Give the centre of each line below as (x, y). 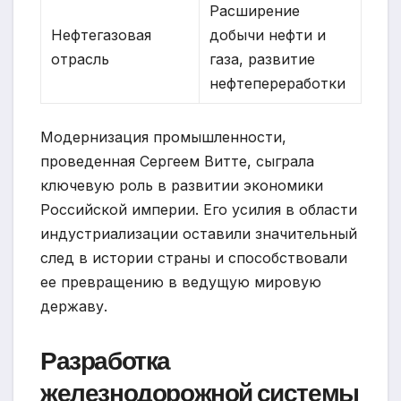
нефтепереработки (278, 83)
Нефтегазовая (102, 34)
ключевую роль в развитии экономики (182, 185)
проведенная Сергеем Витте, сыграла (177, 161)
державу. (74, 306)
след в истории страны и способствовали (194, 257)
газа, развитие (263, 59)
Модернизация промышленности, (163, 137)
